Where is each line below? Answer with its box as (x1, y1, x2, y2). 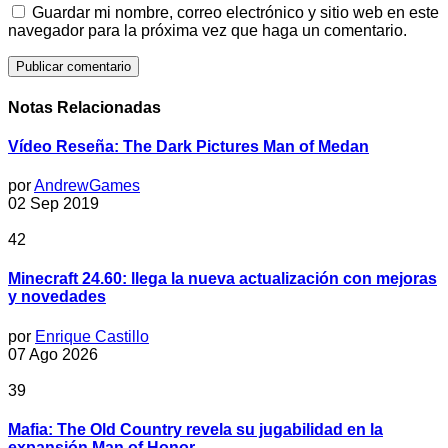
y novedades (8, 288, 106, 306)
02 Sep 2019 (8, 195, 99, 213)
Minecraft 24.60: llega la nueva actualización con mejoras (8, 270, 437, 288)
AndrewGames (34, 177, 140, 195)
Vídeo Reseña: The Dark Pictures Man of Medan (8, 137, 369, 155)
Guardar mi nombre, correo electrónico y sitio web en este (32, 4, 439, 22)
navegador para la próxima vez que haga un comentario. (8, 22, 407, 40)
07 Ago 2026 (8, 345, 98, 363)
